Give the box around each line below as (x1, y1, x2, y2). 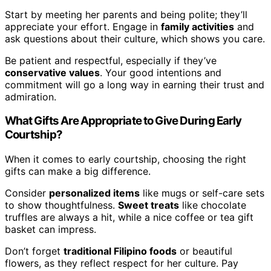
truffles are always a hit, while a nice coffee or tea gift (5, 211, 253, 223)
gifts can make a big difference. (5, 165, 151, 177)
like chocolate (179, 198, 246, 211)
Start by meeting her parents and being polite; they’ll (5, 8, 247, 21)
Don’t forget (5, 244, 64, 257)
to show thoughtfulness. (5, 198, 118, 211)
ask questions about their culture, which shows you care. (5, 32, 265, 45)
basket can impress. (5, 223, 96, 235)
